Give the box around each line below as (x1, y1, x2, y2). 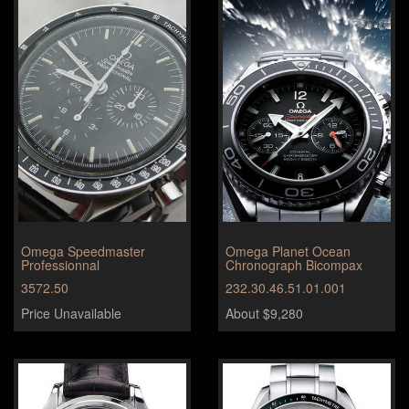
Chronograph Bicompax (225, 256, 362, 275)
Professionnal (21, 256, 100, 275)
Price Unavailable (21, 304, 121, 323)
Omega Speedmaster (21, 242, 145, 261)
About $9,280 (225, 304, 303, 323)
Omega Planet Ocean (225, 242, 351, 261)
